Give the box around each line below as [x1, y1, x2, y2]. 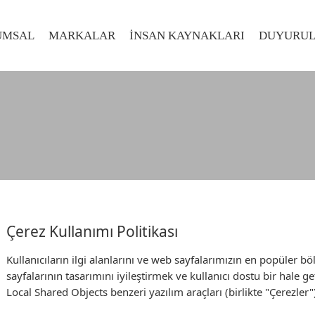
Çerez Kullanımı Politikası [6, 221, 178, 241]
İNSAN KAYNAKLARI [129, 29, 245, 42]
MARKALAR [49, 29, 115, 42]
